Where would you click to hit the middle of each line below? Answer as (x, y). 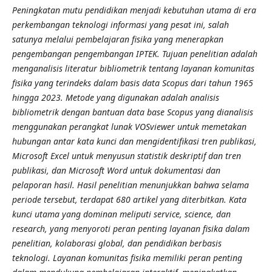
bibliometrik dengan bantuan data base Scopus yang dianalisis (132, 112)
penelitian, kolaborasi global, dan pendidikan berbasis (117, 243)
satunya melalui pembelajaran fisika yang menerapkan (117, 39)
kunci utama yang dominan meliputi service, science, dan (121, 214)
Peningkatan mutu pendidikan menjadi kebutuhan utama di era (134, 10)
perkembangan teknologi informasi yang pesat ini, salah (120, 24)
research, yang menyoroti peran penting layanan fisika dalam (131, 228)
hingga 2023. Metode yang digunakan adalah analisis (115, 97)
